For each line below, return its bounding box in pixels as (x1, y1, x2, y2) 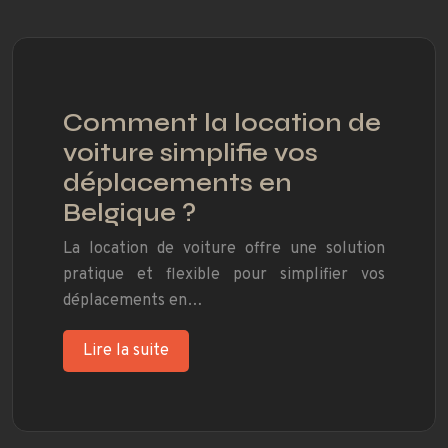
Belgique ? (63, 198, 196, 229)
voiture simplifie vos (63, 138, 318, 169)
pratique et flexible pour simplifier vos (63, 265, 385, 286)
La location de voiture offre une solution (63, 239, 385, 260)
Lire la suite (83, 341, 169, 362)
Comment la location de (63, 108, 381, 139)
